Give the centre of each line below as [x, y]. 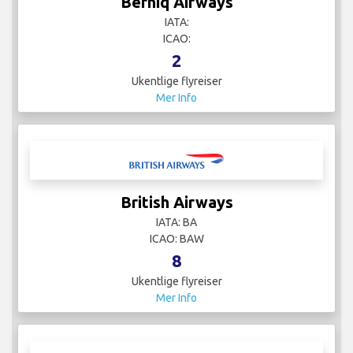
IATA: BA [176, 223]
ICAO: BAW [176, 239]
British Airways [176, 203]
